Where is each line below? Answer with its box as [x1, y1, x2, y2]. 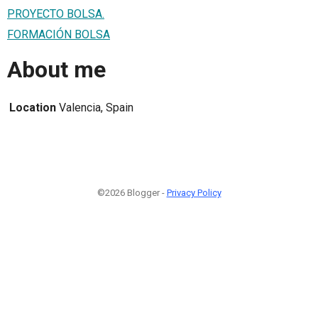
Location [9, 100, 56, 114]
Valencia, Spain [59, 100, 133, 114]
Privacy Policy [166, 187, 221, 198]
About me [7, 56, 106, 84]
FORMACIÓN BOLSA [7, 27, 110, 41]
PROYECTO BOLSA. [7, 6, 104, 21]
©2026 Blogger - [97, 187, 167, 198]
